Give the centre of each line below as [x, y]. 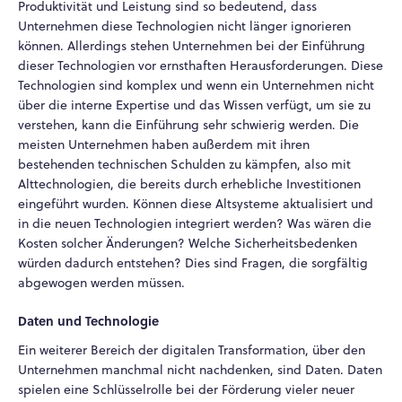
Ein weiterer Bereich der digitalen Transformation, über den [192, 350]
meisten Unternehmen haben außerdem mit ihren [164, 145]
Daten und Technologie [88, 320]
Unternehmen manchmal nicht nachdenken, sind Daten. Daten [200, 369]
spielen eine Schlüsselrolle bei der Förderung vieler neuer [186, 389]
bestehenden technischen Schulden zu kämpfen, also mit [184, 165]
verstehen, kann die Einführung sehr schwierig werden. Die [188, 125]
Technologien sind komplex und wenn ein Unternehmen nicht [196, 86]
